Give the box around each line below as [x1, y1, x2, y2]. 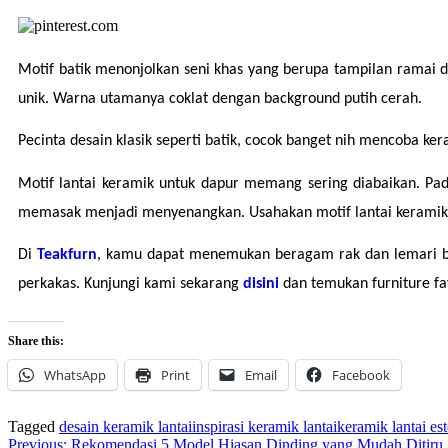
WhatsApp [44, 366, 106, 385]
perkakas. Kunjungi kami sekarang [18, 276, 243, 293]
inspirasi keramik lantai [192, 418, 337, 436]
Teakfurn [36, 247, 97, 264]
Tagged [8, 418, 59, 436]
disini [243, 276, 283, 293]
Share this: [8, 334, 64, 349]
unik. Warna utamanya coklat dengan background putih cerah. [18, 91, 422, 108]
